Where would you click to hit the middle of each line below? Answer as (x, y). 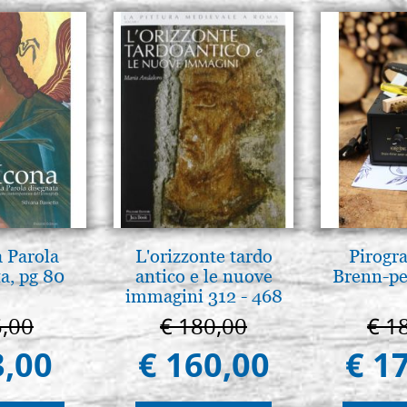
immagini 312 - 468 (203, 296)
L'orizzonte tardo (203, 256)
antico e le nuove (203, 276)
